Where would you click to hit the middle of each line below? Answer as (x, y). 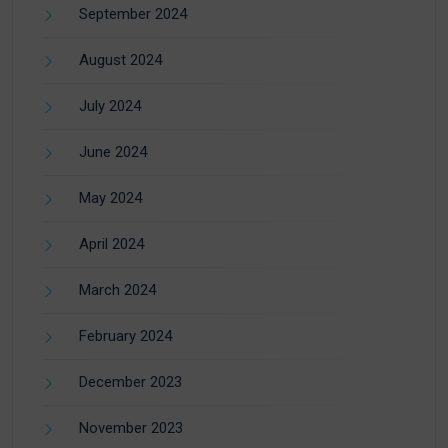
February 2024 (125, 335)
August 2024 (120, 59)
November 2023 (131, 427)
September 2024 (133, 13)
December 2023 (130, 381)
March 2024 (117, 289)
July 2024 (110, 105)
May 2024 (110, 197)
